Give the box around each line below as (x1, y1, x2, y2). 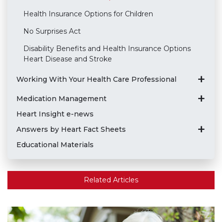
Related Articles (84, 175, 138, 184)
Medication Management (16, 94, 107, 103)
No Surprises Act (23, 26, 81, 36)
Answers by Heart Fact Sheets (16, 124, 126, 134)
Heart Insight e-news (16, 109, 94, 118)
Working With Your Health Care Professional (16, 74, 176, 84)
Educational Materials (16, 140, 94, 149)
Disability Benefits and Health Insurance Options (23, 44, 191, 53)
